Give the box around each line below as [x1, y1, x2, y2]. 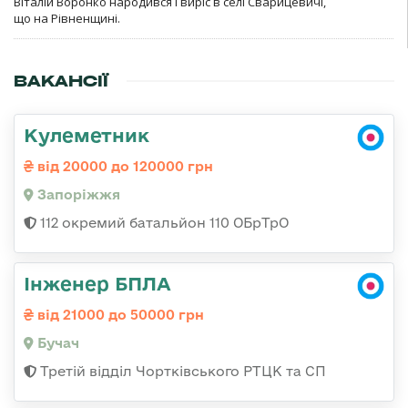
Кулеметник [24, 124, 149, 147]
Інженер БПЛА [24, 272, 171, 295]
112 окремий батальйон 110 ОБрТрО [36, 215, 289, 231]
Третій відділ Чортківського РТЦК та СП [36, 363, 326, 380]
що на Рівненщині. [14, 10, 120, 27]
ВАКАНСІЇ [14, 71, 108, 92]
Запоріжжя [34, 187, 120, 203]
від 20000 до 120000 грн [34, 158, 213, 175]
